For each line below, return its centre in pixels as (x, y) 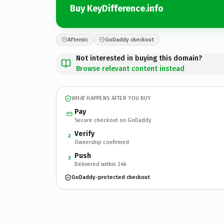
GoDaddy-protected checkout (111, 177)
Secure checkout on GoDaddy (113, 120)
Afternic (78, 39)
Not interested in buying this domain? (139, 58)
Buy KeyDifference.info (117, 8)
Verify (84, 133)
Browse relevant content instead (130, 68)
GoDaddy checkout (129, 39)
